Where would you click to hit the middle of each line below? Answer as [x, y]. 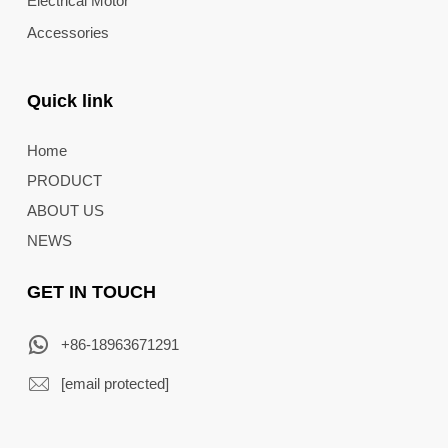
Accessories [67, 32]
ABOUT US [65, 210]
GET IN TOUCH [91, 291]
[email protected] [114, 384]
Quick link [69, 100]
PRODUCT [64, 180]
